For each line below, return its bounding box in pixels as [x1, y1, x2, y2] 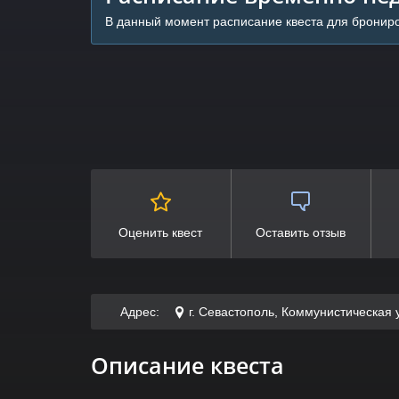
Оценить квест [118, 224, 203, 240]
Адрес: [120, 304, 159, 319]
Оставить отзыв [256, 224, 346, 240]
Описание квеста [91, 349, 284, 380]
